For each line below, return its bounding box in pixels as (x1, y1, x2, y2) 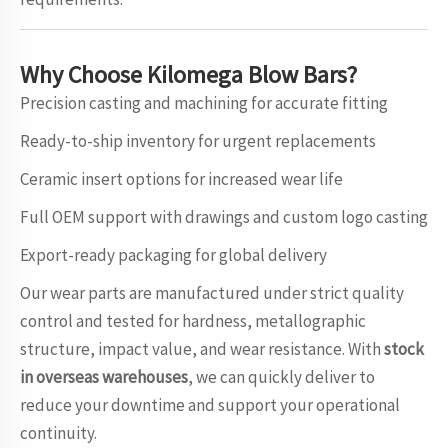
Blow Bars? (248, 59, 357, 90)
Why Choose (20, 59, 142, 90)
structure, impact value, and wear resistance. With (20, 338, 384, 360)
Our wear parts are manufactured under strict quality (20, 282, 404, 304)
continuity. (20, 422, 97, 444)
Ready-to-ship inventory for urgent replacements (20, 130, 376, 152)
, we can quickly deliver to (188, 366, 375, 388)
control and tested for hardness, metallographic (20, 310, 366, 332)
